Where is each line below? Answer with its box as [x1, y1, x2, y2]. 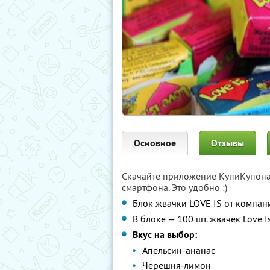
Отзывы [211, 137, 244, 149]
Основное [134, 137, 176, 149]
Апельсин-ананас [142, 244, 215, 256]
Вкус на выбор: [133, 228, 197, 241]
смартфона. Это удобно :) [122, 181, 227, 193]
